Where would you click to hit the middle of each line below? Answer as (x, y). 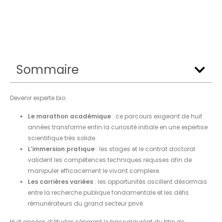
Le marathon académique (69, 116)
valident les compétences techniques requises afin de (110, 160)
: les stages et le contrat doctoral (145, 149)
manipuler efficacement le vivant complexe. (94, 170)
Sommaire (48, 69)
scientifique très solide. (62, 138)
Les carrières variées (60, 181)
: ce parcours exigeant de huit (157, 116)
